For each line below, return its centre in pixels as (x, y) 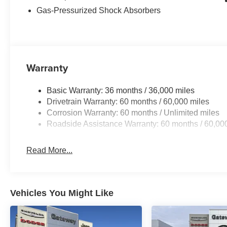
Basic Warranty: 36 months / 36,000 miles (121, 91)
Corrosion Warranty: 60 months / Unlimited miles (133, 113)
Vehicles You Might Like (62, 193)
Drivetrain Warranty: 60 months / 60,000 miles (128, 102)
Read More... (50, 150)
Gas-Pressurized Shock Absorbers (99, 11)
